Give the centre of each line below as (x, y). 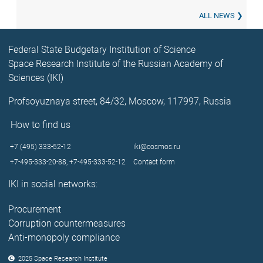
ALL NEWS (217, 15)
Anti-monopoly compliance (64, 237)
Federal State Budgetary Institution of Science (102, 49)
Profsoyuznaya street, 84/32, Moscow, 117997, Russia (120, 101)
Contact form (153, 162)
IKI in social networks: (55, 184)
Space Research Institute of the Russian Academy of (116, 63)
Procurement (35, 209)
